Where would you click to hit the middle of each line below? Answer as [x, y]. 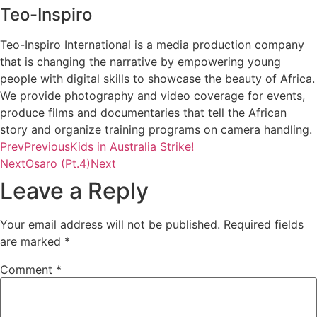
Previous [47, 147]
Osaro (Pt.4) [58, 164]
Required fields [264, 225]
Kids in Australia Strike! [132, 147]
